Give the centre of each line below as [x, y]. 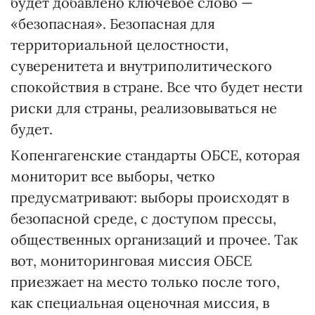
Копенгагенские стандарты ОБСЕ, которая [155, 155]
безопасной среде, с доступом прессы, [143, 218]
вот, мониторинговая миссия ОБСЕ [131, 260]
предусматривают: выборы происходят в [150, 197]
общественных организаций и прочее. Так [154, 239]
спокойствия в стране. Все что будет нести [157, 86]
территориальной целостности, [120, 44]
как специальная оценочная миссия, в [140, 302]
